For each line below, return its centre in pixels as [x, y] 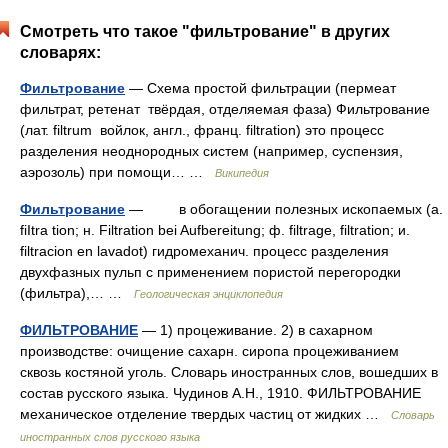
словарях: [60, 52]
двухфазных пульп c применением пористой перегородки [210, 272]
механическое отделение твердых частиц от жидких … [205, 414]
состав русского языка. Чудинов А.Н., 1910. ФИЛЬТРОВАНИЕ [220, 393]
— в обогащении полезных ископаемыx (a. [284, 209]
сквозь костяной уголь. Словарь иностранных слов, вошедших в [229, 372]
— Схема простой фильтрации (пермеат [262, 88]
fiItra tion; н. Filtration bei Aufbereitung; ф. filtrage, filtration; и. [215, 230]
